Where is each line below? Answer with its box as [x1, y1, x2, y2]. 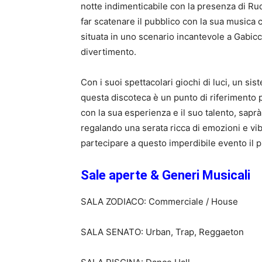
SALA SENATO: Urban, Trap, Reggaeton [81, 226, 244, 237]
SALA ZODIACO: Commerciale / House [81, 196, 238, 207]
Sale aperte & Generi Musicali [81, 168, 250, 182]
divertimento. [81, 46, 136, 57]
